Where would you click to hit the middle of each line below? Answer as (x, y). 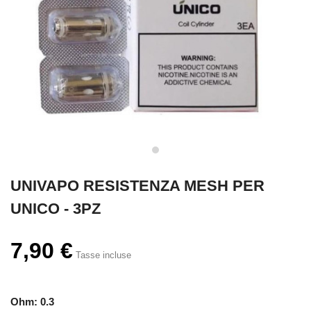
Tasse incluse (103, 255)
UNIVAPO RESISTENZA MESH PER (137, 186)
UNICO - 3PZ (56, 209)
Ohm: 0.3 (32, 302)
